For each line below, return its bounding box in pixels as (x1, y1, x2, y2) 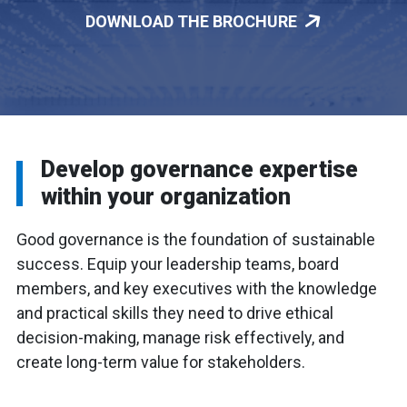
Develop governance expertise (41, 156, 358, 183)
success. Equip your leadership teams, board (16, 254, 339, 273)
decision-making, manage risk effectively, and (16, 328, 344, 347)
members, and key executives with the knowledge (16, 279, 377, 298)
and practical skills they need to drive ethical (16, 303, 333, 323)
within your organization (41, 184, 291, 210)
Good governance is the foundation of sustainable (16, 230, 375, 249)
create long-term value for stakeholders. (16, 352, 305, 372)
